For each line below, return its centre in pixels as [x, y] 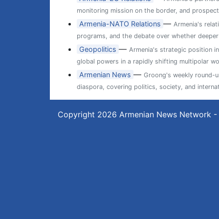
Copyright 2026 [88, 114]
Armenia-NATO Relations [120, 24]
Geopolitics [98, 49]
